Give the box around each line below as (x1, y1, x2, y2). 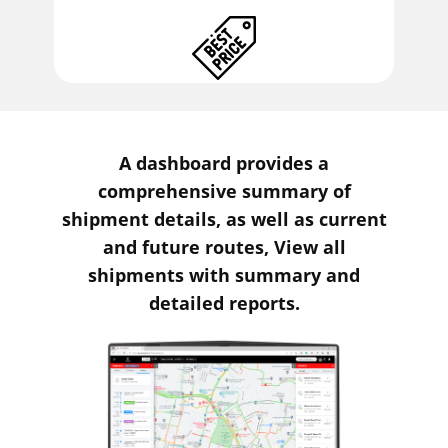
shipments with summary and (88, 263, 360, 288)
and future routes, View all (102, 235, 346, 260)
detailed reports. (148, 291, 300, 316)
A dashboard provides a (119, 151, 329, 176)
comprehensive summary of (97, 179, 351, 204)
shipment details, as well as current (61, 207, 387, 232)
